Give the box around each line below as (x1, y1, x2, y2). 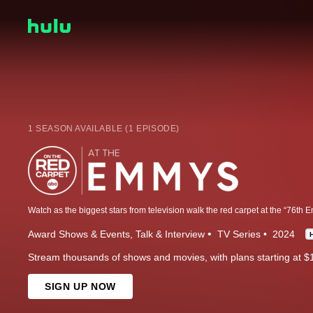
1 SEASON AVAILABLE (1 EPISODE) (28, 123, 180, 133)
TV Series (217, 228, 261, 240)
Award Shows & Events (28, 228, 130, 240)
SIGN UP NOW (45, 280, 116, 292)
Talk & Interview (136, 228, 205, 240)
